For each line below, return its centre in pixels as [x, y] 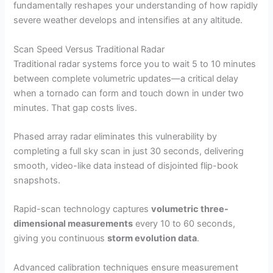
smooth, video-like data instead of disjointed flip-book [126, 166]
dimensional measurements [73, 224]
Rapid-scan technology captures [83, 209]
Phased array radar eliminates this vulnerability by [115, 137]
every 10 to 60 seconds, [184, 224]
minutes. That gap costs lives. [76, 108]
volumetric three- [190, 209]
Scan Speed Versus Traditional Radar [89, 49]
